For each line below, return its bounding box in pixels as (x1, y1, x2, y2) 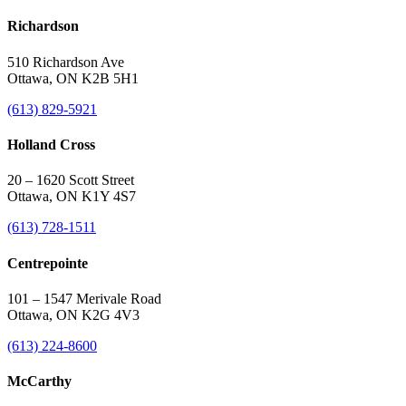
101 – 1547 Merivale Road (7, 290, 161, 306)
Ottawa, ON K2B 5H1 (7, 70, 139, 86)
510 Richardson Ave (7, 53, 124, 70)
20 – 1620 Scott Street (7, 172, 134, 188)
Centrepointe (7, 255, 88, 271)
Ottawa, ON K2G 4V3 (7, 306, 140, 323)
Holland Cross (7, 137, 95, 153)
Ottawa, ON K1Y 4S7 (7, 188, 136, 205)
